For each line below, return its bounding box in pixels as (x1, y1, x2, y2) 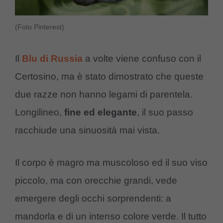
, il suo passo (137, 107, 193, 118)
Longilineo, (15, 107, 64, 118)
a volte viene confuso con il (85, 53, 201, 64)
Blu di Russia (22, 53, 83, 64)
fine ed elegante (64, 107, 137, 118)
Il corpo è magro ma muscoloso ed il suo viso (15, 157, 208, 168)
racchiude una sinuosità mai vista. (15, 125, 160, 136)
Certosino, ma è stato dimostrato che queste (15, 71, 204, 82)
